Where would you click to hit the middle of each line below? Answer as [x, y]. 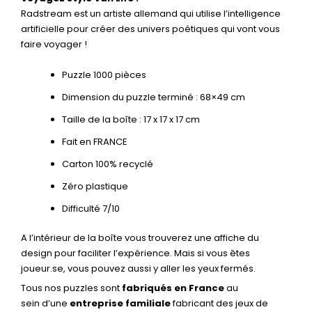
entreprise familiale [119, 304]
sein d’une [44, 304]
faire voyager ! [54, 45]
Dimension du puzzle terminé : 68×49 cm [154, 97]
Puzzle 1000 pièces [104, 75]
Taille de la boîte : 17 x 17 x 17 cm [131, 120]
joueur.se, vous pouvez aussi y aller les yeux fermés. [138, 268]
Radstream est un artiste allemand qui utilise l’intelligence [151, 14]
